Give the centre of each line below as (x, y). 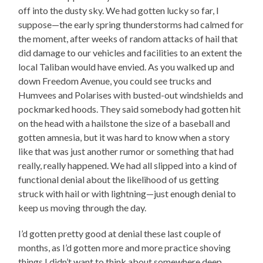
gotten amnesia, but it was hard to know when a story (124, 137)
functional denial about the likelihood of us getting (119, 179)
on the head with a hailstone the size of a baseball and (124, 123)
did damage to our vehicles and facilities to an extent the (130, 52)
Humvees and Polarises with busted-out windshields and (131, 95)
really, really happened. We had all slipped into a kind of (128, 165)
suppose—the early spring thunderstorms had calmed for (131, 24)
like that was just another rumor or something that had (126, 151)
